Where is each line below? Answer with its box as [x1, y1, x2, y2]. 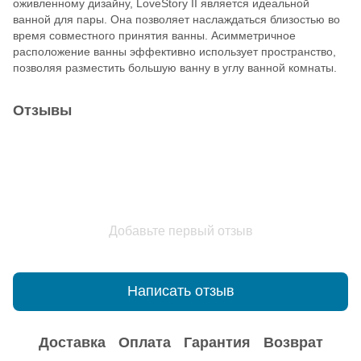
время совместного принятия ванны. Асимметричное [13, 28, 296, 42]
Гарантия [183, 334, 251, 351]
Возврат [263, 334, 323, 351]
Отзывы [13, 102, 72, 118]
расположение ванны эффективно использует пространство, [13, 44, 336, 58]
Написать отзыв [127, 283, 234, 300]
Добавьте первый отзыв [108, 223, 253, 238]
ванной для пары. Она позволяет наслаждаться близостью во [13, 12, 340, 26]
